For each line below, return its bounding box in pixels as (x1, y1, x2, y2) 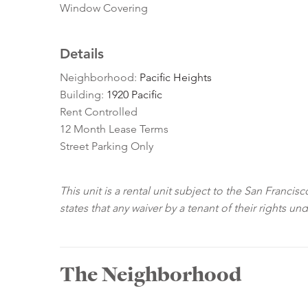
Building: (60, 88, 107, 102)
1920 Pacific (107, 88, 162, 102)
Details (60, 45, 104, 63)
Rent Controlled (60, 105, 137, 119)
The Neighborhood (60, 260, 241, 289)
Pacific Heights (140, 71, 212, 85)
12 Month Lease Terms (60, 122, 168, 136)
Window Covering (60, 1, 148, 15)
